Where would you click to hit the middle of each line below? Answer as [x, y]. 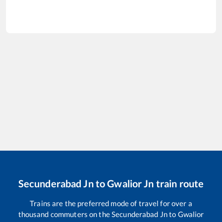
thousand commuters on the [65, 214]
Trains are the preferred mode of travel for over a [111, 203]
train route [179, 184]
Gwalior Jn [131, 184]
